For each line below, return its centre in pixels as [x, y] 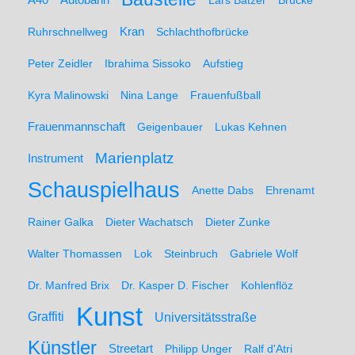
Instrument [55, 158]
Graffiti [46, 317]
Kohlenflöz [267, 285]
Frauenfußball [225, 95]
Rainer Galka [61, 222]
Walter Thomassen [75, 254]
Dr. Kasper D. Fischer [175, 285]
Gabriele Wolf [264, 254]
